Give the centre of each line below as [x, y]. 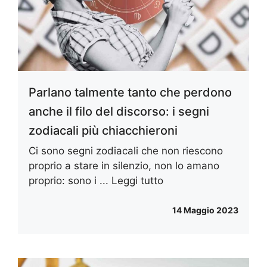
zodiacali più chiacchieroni [103, 131]
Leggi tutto [137, 181]
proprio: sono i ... [70, 181]
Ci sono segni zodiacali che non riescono [126, 151]
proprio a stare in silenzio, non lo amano [124, 166]
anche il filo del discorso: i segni [119, 112]
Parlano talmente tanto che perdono [130, 93]
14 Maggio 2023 [205, 210]
